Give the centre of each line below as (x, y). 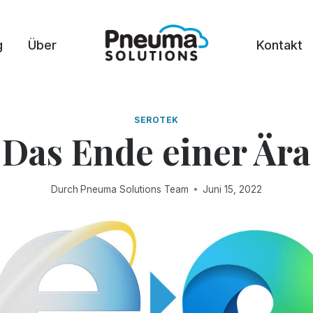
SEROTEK (156, 120)
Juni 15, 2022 (233, 189)
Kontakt (279, 45)
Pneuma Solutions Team (135, 189)
